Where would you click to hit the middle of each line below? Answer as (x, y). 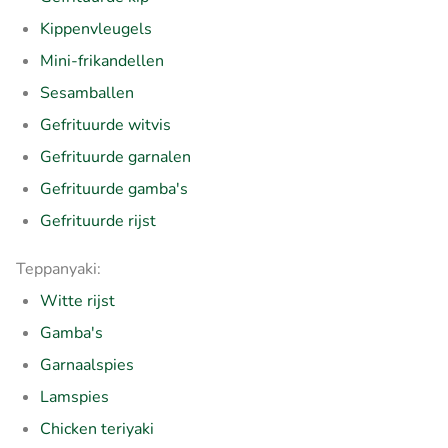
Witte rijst (77, 300)
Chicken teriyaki (97, 428)
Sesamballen (87, 92)
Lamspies (74, 396)
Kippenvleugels (96, 28)
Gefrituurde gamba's (114, 188)
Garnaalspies (87, 364)
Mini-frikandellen (102, 60)
